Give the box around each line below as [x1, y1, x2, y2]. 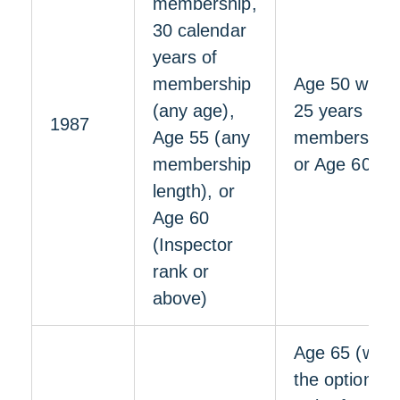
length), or [153, 181, 235, 201]
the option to [294, 370, 394, 389]
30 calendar [153, 21, 246, 40]
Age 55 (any [153, 128, 250, 147]
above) [153, 288, 208, 308]
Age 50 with [294, 74, 387, 94]
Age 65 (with [294, 343, 394, 362]
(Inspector [153, 235, 234, 254]
